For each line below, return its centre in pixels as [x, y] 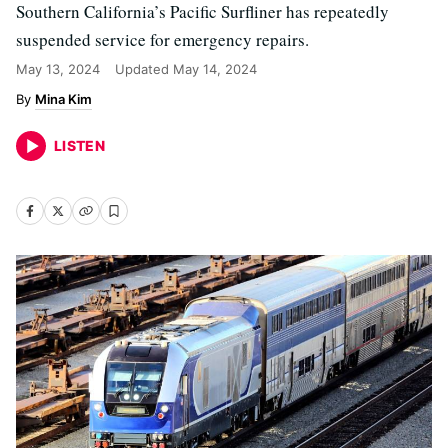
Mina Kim [63, 99]
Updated [144, 69]
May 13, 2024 [58, 69]
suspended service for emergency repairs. [162, 39]
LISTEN [80, 145]
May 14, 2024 [215, 69]
